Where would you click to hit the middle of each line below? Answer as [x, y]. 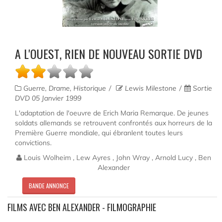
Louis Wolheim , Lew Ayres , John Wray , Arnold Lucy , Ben [116, 157]
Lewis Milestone [150, 88]
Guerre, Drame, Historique [65, 88]
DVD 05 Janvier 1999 [48, 98]
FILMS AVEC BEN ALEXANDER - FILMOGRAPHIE [82, 207]
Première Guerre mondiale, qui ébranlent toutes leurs [99, 133]
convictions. [33, 142]
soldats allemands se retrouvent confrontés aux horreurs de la [113, 123]
